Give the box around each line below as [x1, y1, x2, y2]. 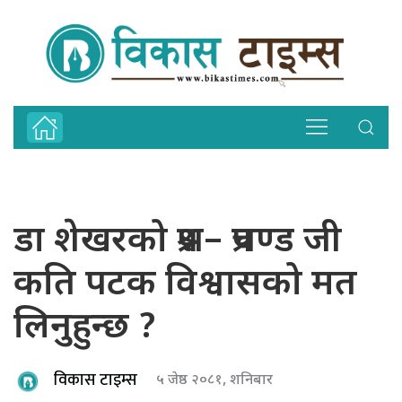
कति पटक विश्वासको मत [13, 261, 357, 309]
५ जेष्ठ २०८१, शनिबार [156, 371, 273, 390]
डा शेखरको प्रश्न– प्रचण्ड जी [13, 218, 342, 266]
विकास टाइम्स [54, 367, 137, 395]
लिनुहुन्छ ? [13, 304, 157, 352]
